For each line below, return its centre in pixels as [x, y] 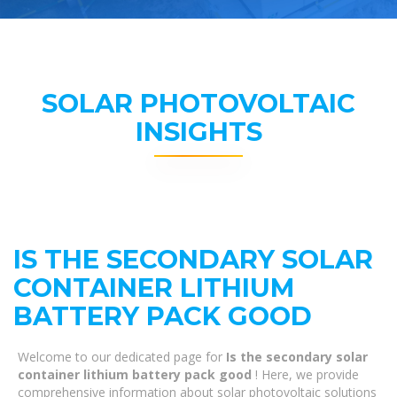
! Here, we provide [307, 374]
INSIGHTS [198, 132]
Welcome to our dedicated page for [122, 357]
